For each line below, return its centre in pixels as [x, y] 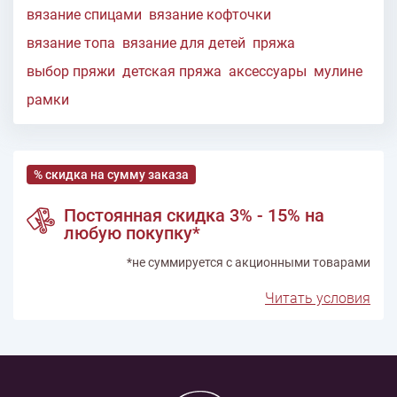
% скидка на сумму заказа [111, 175]
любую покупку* [132, 234]
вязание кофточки [210, 15]
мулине [338, 72]
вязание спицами [84, 15]
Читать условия [318, 299]
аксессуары [268, 72]
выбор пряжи [71, 72]
